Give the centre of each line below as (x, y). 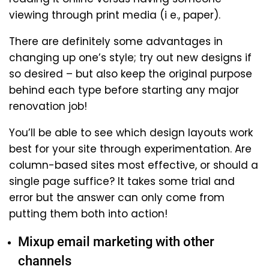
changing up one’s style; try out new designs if (130, 57)
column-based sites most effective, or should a (134, 165)
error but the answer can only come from (117, 197)
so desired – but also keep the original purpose (131, 74)
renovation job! (48, 106)
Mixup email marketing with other (116, 241)
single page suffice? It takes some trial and (122, 181)
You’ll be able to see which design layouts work (131, 132)
